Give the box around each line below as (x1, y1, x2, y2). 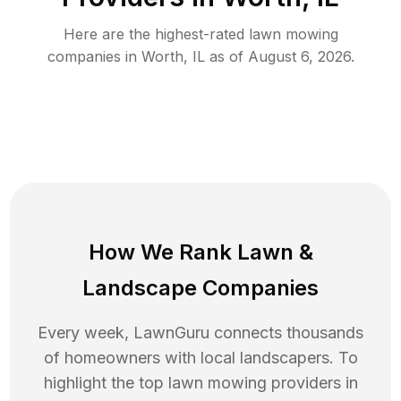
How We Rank (88, 238, 237, 265)
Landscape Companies (82, 274, 319, 301)
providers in (270, 372, 358, 392)
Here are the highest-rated (63, 24, 249, 43)
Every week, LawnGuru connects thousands (38, 322, 363, 342)
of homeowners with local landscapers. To (43, 347, 358, 367)
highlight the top (43, 372, 168, 392)
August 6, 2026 (247, 47, 351, 65)
